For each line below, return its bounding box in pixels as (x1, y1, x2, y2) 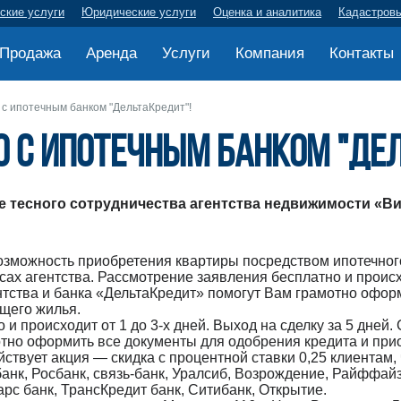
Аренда (86, 45, 137, 62)
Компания (235, 45, 304, 62)
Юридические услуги (81, 5, 196, 19)
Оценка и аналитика (213, 5, 321, 19)
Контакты (329, 45, 394, 62)
